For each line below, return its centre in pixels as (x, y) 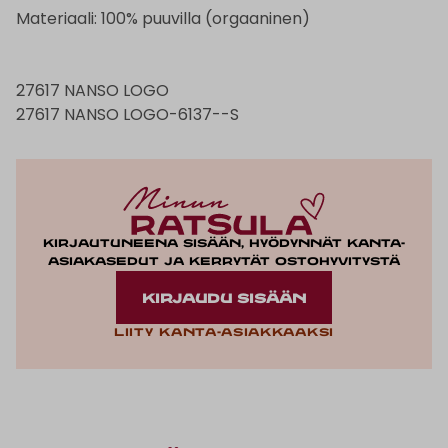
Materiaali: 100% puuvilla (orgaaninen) (163, 19)
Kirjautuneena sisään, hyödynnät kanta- (224, 244)
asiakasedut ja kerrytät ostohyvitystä (224, 262)
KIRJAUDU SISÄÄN (224, 299)
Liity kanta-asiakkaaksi (224, 332)
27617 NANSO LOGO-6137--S (127, 115)
